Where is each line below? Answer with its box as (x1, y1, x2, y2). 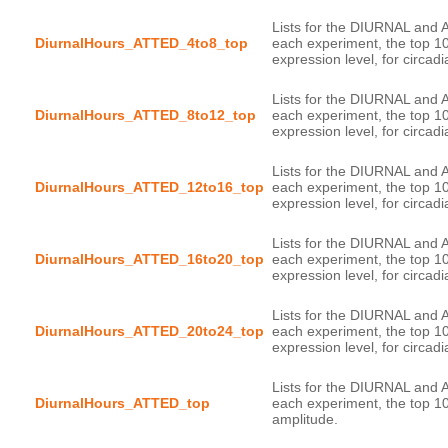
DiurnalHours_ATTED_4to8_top (35, 35, 248, 51)
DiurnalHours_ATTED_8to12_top (35, 107, 256, 123)
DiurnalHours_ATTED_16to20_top (35, 251, 264, 267)
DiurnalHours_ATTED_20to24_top (35, 323, 264, 339)
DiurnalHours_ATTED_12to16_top (35, 179, 264, 195)
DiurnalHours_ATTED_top (35, 395, 210, 411)
